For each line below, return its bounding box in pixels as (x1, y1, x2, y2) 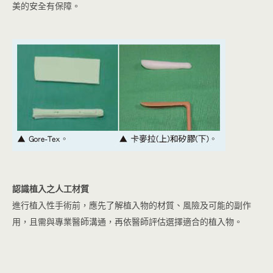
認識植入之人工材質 (12, 183, 89, 195)
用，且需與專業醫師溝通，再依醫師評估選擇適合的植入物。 (12, 216, 243, 228)
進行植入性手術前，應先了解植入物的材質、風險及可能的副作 (12, 199, 251, 211)
